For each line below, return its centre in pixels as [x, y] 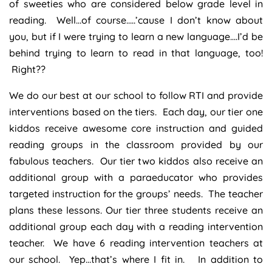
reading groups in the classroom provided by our [136, 144]
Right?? [27, 69]
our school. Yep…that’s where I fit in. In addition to [136, 259]
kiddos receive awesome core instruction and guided [136, 128]
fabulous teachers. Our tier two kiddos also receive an [136, 161]
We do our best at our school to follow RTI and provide [136, 95]
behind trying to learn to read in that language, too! [136, 53]
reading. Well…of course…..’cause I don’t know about [136, 20]
